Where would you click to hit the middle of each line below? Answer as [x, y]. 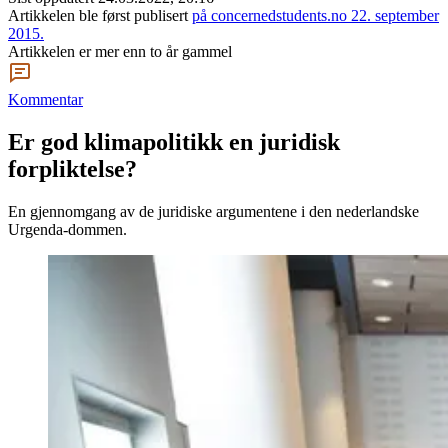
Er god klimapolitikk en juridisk [174, 141]
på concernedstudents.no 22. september [315, 15]
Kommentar [45, 99]
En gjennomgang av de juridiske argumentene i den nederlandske [213, 211]
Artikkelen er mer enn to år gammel [120, 51]
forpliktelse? [72, 168]
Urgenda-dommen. [67, 229]
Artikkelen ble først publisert [98, 15]
